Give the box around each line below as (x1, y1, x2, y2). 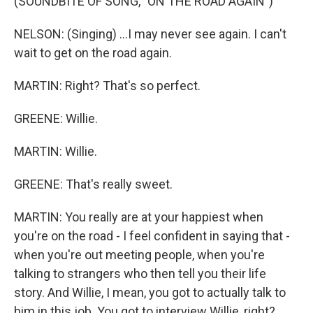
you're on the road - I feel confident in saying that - (14, 228, 290, 243)
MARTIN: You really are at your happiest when (14, 210, 263, 224)
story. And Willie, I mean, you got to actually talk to (14, 285, 286, 300)
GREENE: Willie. (14, 111, 98, 126)
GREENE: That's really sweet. (14, 177, 173, 191)
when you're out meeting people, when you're (14, 247, 265, 262)
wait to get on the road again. (14, 45, 172, 60)
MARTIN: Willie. (14, 144, 97, 159)
